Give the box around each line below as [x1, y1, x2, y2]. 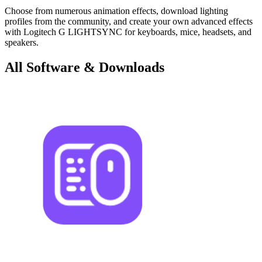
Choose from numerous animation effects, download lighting [5, 6, 228, 16]
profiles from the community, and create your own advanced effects [5, 16, 253, 27]
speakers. [5, 37, 39, 48]
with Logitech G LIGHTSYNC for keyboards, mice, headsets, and [5, 27, 251, 37]
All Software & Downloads [5, 59, 164, 75]
